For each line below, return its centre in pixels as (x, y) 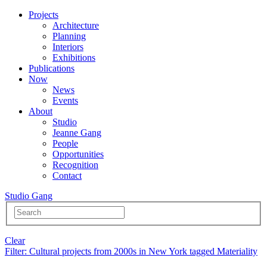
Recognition (75, 165)
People (65, 143)
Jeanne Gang (77, 133)
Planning (69, 36)
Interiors (68, 47)
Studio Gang (29, 196)
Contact (67, 176)
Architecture (76, 25)
